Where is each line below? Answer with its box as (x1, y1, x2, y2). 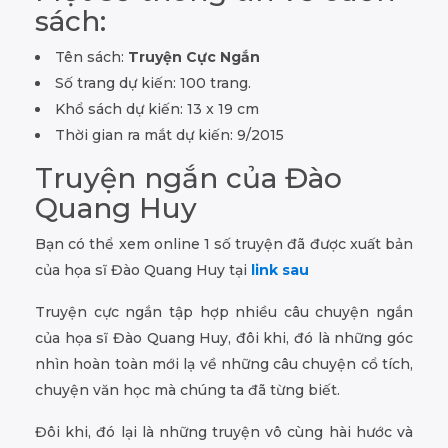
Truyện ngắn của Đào (35, 161, 342, 196)
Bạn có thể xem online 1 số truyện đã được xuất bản (35, 235, 413, 254)
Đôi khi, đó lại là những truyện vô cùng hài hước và (35, 423, 413, 442)
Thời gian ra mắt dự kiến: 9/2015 (55, 126, 284, 145)
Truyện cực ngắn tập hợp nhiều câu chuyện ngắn (35, 303, 413, 322)
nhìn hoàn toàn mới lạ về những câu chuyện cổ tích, (35, 355, 413, 374)
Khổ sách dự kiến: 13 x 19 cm (55, 100, 259, 119)
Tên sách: (55, 48, 128, 67)
